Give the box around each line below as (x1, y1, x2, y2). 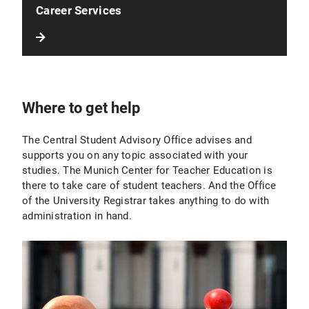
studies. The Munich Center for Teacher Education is (22, 164, 272, 177)
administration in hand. (22, 210, 132, 223)
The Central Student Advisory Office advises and (22, 134, 252, 147)
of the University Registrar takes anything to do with (22, 195, 270, 208)
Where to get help (22, 99, 140, 117)
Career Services (36, 3, 122, 18)
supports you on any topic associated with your (22, 149, 248, 162)
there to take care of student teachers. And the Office (22, 179, 277, 192)
